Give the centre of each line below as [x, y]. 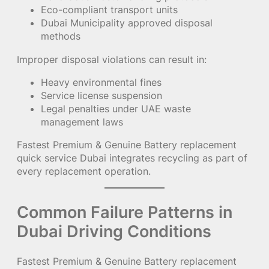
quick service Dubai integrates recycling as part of [132, 158]
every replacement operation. [84, 171]
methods [61, 36]
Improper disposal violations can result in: [112, 59]
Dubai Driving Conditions [114, 231]
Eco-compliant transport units [109, 10]
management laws [82, 122]
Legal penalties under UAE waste [116, 108]
